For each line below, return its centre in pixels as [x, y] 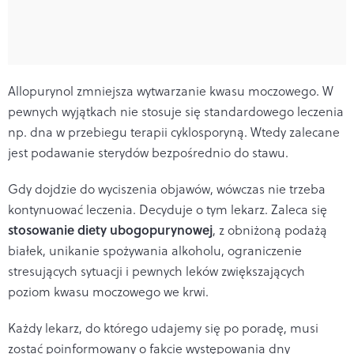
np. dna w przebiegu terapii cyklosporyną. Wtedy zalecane [174, 132]
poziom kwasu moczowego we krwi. [108, 291]
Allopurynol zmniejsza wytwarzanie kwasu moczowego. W [171, 90]
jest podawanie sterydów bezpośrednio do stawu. [148, 152]
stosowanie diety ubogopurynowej [110, 229]
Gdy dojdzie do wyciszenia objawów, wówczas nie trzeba [167, 188]
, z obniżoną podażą [270, 230]
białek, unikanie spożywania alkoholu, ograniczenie [155, 250]
